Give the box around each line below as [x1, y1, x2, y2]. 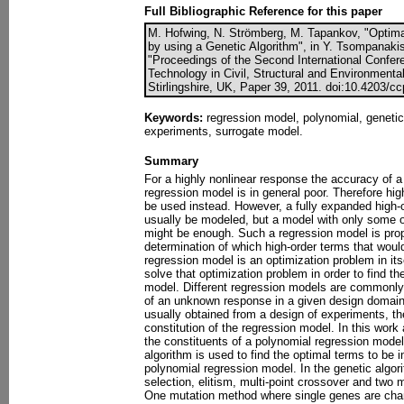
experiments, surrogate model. [144, 124, 303, 138]
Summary [144, 154, 198, 168]
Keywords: [144, 111, 203, 124]
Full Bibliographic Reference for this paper [144, 5, 382, 18]
